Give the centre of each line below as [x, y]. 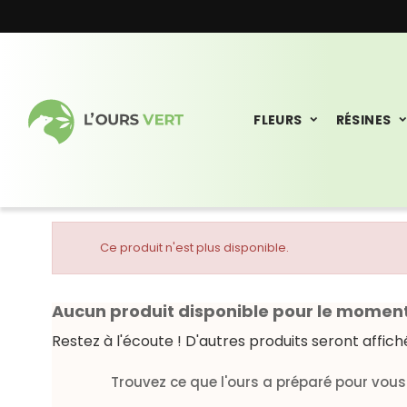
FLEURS [278, 120]
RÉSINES [363, 120]
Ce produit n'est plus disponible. [194, 248]
